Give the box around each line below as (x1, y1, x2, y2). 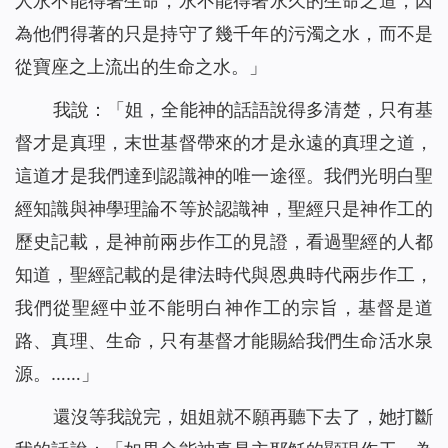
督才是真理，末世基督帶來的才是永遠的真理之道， (15, 132, 433, 154)
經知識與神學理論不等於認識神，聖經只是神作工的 (15, 198, 433, 220)
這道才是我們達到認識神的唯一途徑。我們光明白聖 (15, 165, 433, 187)
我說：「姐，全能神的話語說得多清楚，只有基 (52, 99, 433, 121)
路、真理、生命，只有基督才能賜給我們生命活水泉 (15, 330, 433, 352)
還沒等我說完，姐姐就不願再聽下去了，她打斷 (52, 406, 433, 428)
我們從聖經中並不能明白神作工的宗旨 (15, 297, 339, 319)
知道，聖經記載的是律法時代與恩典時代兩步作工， (15, 264, 433, 286)
